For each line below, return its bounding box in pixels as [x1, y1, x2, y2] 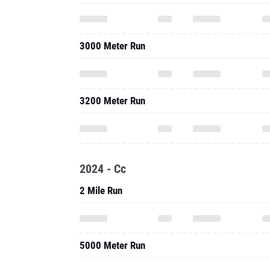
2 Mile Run [80, 184, 122, 196]
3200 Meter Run [80, 95, 145, 107]
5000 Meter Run [80, 239, 145, 251]
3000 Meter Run [80, 40, 145, 52]
